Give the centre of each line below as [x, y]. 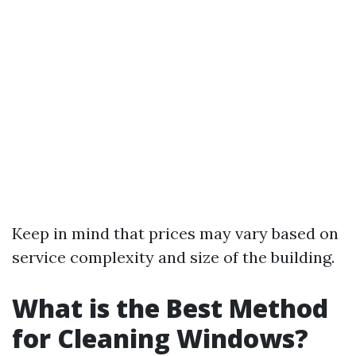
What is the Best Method [170, 308]
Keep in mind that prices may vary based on [175, 233]
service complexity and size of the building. [173, 257]
